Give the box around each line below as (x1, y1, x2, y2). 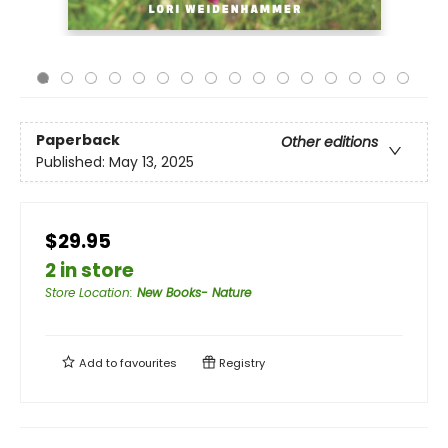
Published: (36, 152, 109, 173)
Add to (76, 355, 120, 371)
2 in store (45, 257, 134, 284)
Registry (216, 355, 265, 371)
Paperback (36, 130, 120, 151)
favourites (120, 355, 177, 371)
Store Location (45, 284, 130, 301)
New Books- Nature (137, 284, 251, 301)
